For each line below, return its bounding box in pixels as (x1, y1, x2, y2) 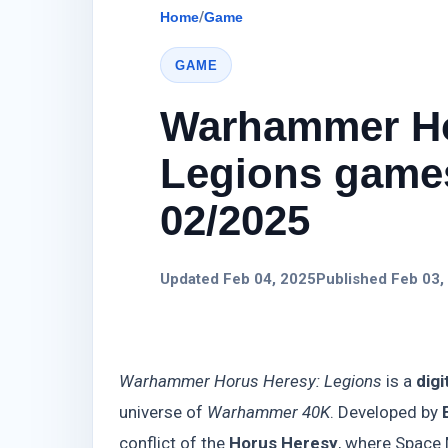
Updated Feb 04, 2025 (160, 270, 317, 289)
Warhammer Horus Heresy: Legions (119, 371, 382, 392)
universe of (119, 402, 207, 423)
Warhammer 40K (207, 402, 330, 423)
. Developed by (330, 402, 442, 423)
